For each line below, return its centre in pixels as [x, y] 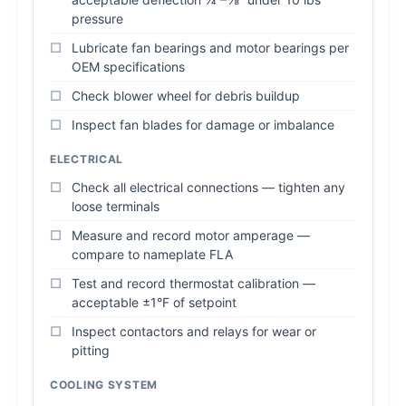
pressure [97, 19]
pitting [91, 350]
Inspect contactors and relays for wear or [194, 331]
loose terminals [116, 206]
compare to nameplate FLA [152, 254]
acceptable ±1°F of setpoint [154, 302]
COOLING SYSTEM [104, 385]
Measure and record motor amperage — [191, 235]
